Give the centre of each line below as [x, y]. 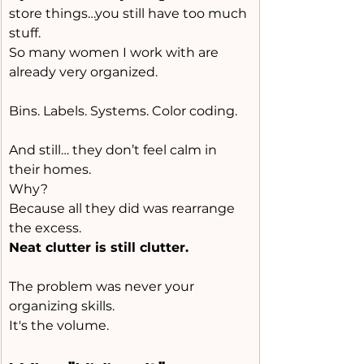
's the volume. [64, 325]
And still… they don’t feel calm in [115, 150]
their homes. [50, 169]
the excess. [45, 228]
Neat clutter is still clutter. [99, 247]
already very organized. [83, 72]
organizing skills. [62, 306]
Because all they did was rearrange [123, 208]
